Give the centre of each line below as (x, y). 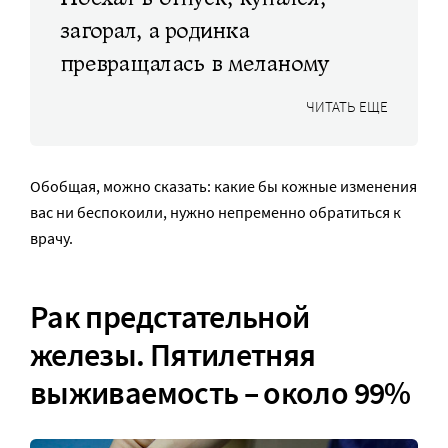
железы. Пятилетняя (173, 355)
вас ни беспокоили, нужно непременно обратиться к (215, 211)
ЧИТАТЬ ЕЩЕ (347, 106)
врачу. (51, 237)
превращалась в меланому (194, 63)
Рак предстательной (170, 317)
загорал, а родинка (155, 30)
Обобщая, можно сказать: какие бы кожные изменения (223, 185)
